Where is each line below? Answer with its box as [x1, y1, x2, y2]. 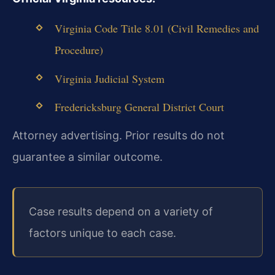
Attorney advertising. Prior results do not [12, 129, 225, 142]
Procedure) [54, 42, 103, 58]
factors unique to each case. [29, 227, 176, 240]
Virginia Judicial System [54, 71, 165, 86]
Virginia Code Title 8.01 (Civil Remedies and [54, 21, 259, 36]
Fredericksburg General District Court [54, 99, 224, 114]
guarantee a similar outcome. [12, 150, 163, 164]
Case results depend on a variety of [29, 205, 213, 219]
